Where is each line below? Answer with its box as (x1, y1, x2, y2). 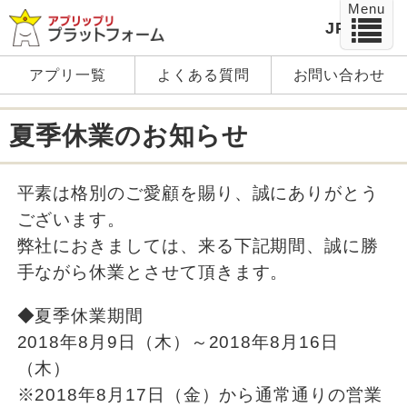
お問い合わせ (293, 67, 386, 84)
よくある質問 (157, 67, 250, 84)
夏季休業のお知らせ (9, 122, 250, 151)
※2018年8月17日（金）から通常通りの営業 (16, 384, 382, 404)
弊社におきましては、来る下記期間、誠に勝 (16, 236, 379, 256)
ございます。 (16, 210, 126, 230)
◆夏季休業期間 (16, 305, 144, 325)
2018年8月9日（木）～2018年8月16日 (16, 332, 339, 352)
